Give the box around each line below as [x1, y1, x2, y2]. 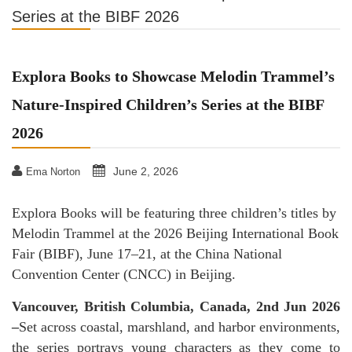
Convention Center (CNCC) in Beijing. [12, 266, 236, 282]
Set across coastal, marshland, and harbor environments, [19, 319, 340, 335]
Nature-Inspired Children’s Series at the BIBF [12, 96, 324, 113]
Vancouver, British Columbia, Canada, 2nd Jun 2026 [12, 299, 340, 314]
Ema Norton [26, 166, 80, 178]
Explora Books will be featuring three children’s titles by [12, 205, 336, 221]
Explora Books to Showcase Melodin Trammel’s [12, 68, 335, 85]
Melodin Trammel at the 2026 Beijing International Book [12, 225, 339, 241]
